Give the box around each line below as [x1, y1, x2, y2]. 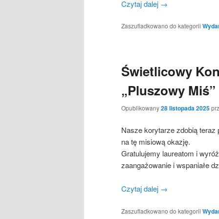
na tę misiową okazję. [121, 136, 190, 147]
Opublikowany [121, 103, 161, 112]
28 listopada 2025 [161, 103, 210, 112]
